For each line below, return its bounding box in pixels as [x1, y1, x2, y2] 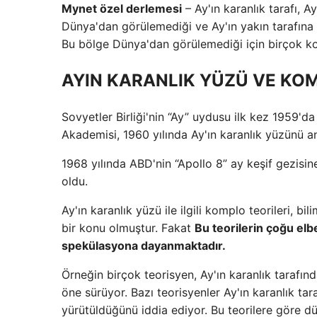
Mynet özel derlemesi [62, 1, 182, 16]
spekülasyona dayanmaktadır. [62, 238, 226, 253]
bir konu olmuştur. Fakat [62, 220, 195, 235]
